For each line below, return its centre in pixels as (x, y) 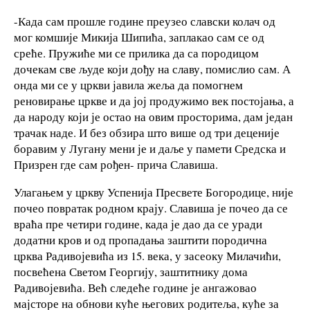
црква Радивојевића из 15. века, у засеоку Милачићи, (147, 255)
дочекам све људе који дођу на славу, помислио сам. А (152, 69)
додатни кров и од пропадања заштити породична (140, 239)
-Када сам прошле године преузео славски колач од (145, 21)
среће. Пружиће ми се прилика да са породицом (136, 53)
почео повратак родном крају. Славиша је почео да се (151, 208)
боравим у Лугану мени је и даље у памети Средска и (150, 149)
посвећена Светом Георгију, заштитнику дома (131, 271)
